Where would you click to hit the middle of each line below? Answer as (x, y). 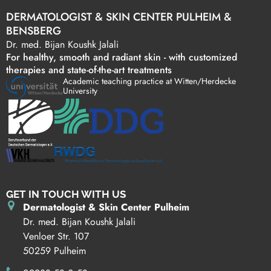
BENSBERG (34, 31)
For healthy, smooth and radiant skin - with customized (122, 57)
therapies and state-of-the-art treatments (89, 70)
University (80, 90)
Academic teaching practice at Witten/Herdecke (150, 81)
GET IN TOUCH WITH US (66, 194)
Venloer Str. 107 (56, 237)
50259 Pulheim (54, 251)
